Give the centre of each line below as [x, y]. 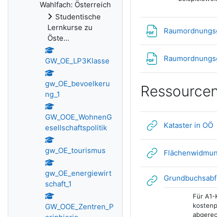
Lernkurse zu [70, 27]
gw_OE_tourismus [75, 150]
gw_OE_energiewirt [78, 173]
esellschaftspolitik [76, 128]
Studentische [78, 17]
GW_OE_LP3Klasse [77, 61]
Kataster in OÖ [188, 125]
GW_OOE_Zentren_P [79, 207]
